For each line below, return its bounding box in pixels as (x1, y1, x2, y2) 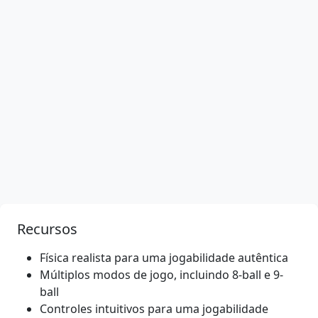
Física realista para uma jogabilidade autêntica (40, 249, 288, 265)
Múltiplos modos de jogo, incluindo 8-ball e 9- (40, 266, 283, 283)
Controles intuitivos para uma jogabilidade (40, 300, 268, 317)
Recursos (17, 219, 77, 238)
